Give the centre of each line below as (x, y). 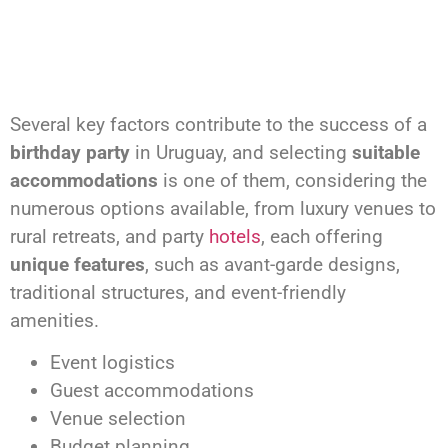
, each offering (322, 236)
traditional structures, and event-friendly (178, 292)
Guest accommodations (152, 391)
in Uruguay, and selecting (241, 152)
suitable (386, 152)
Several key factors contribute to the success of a (218, 124)
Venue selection (118, 419)
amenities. (54, 320)
